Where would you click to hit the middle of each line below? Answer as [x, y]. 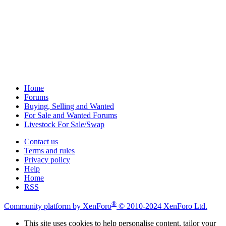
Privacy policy [47, 159]
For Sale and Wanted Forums [71, 115]
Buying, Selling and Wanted [69, 106]
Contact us [41, 141]
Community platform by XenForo [58, 206]
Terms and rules [49, 150]
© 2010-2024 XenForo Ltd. [163, 206]
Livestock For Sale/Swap [64, 124]
